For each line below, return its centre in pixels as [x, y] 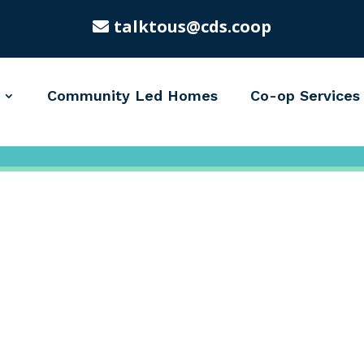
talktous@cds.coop [192, 26]
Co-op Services [305, 95]
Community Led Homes [132, 95]
